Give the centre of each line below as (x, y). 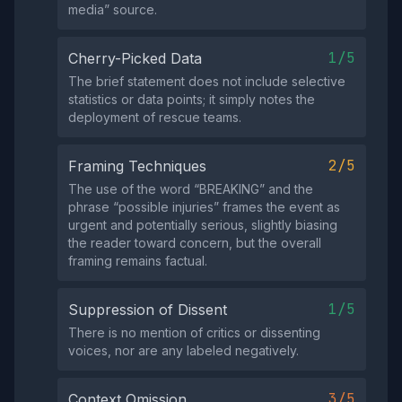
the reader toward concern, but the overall (195, 243)
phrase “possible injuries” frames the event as (204, 207)
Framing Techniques (137, 166)
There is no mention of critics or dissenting (194, 332)
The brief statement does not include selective (207, 81)
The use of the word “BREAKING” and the (191, 189)
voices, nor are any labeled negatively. (184, 350)
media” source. (113, 9)
